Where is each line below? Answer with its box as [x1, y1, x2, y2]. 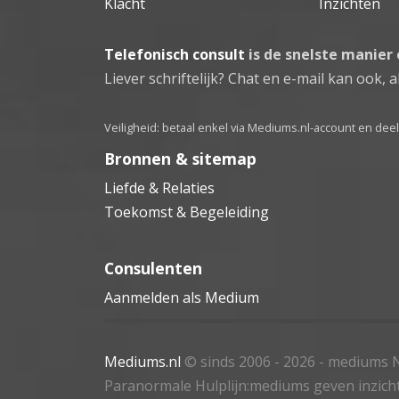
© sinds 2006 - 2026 [181, 351, 319, 371]
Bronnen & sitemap [104, 147, 256, 169]
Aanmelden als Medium [104, 287, 259, 307]
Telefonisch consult [104, 44, 245, 64]
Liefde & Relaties [104, 177, 215, 198]
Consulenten [104, 256, 202, 279]
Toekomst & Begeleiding [104, 201, 269, 222]
